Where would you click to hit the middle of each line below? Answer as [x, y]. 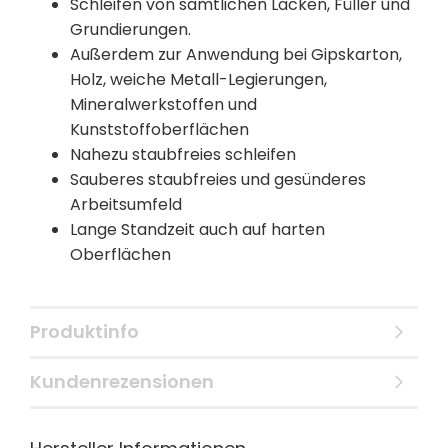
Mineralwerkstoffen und [163, 104]
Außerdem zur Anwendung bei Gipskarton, [236, 54]
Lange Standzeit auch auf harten [197, 229]
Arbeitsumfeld [126, 204]
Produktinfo [84, 331]
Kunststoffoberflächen [159, 129]
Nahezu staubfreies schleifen [183, 154]
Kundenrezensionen [122, 381]
